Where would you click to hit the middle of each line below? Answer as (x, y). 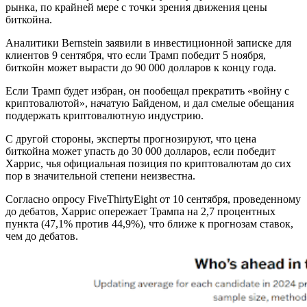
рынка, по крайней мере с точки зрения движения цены (136, 8)
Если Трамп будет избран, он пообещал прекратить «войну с (147, 91)
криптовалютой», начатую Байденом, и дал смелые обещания (150, 103)
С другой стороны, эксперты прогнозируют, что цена (131, 139)
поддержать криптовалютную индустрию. (105, 116)
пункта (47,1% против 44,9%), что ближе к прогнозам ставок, (149, 224)
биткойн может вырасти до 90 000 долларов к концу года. (141, 68)
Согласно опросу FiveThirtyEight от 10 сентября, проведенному (153, 199)
